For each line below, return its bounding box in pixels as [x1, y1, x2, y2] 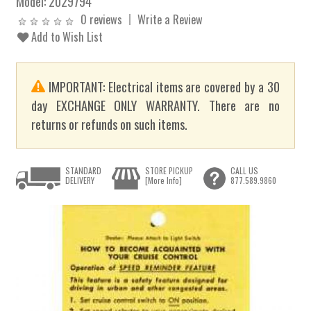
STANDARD [65, 164, 102, 176]
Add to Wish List [28, 28, 103, 45]
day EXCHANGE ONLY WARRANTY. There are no [31, 96, 280, 115]
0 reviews [81, 10, 123, 28]
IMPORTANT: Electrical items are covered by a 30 [45, 77, 280, 96]
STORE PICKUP [144, 164, 193, 176]
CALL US [230, 164, 258, 176]
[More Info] [144, 174, 182, 186]
